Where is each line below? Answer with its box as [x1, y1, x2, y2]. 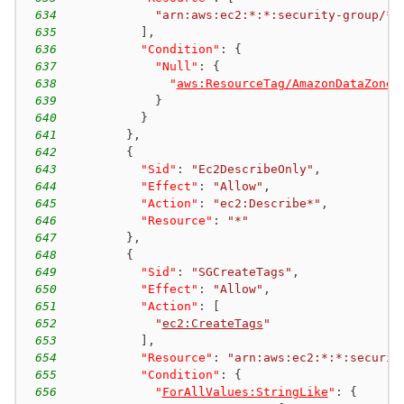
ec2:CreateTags [161, 316, 263, 330]
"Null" [154, 59, 198, 73]
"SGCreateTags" [190, 264, 292, 279]
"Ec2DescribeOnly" [190, 161, 314, 176]
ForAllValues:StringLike [161, 384, 328, 399]
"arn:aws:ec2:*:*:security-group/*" [154, 7, 400, 22]
